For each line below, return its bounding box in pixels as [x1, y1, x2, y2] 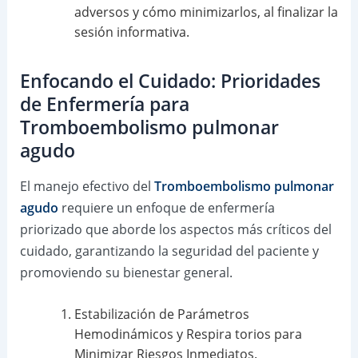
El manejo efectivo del [19, 177, 154, 196]
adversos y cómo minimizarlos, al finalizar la [74, 3, 338, 22]
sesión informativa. [74, 23, 189, 42]
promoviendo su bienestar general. [19, 264, 233, 282]
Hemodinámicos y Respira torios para [74, 324, 302, 343]
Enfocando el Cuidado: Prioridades [19, 69, 320, 94]
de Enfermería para [19, 92, 189, 117]
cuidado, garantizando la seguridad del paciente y [19, 242, 319, 261]
